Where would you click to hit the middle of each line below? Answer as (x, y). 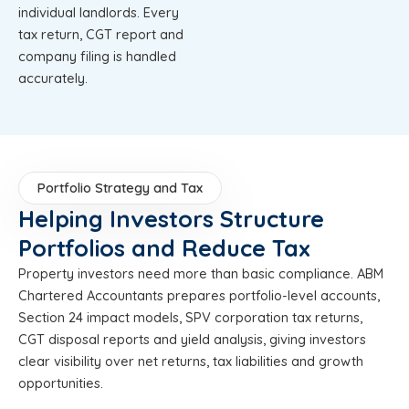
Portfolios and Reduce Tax (164, 247)
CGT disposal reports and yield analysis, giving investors (192, 339)
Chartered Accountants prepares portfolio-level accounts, (199, 295)
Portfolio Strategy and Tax (120, 187)
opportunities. (61, 383)
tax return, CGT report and (101, 34)
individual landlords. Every (99, 12)
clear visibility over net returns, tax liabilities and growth (191, 361)
